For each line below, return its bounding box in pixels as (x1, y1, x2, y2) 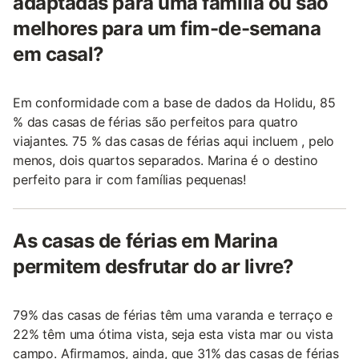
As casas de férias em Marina (13, 229, 278, 253)
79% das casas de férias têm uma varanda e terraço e (13, 307, 333, 324)
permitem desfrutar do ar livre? (13, 255, 294, 279)
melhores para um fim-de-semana (13, 17, 321, 41)
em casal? (13, 42, 104, 67)
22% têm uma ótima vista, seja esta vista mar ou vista (13, 326, 333, 343)
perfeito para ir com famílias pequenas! (13, 171, 247, 188)
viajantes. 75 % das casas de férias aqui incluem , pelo (13, 133, 335, 150)
